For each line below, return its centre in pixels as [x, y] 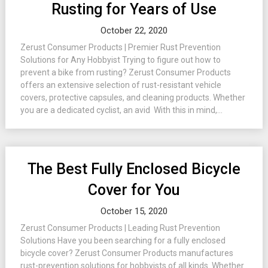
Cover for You [134, 190]
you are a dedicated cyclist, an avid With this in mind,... [121, 110]
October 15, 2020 [134, 211]
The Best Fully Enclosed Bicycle [134, 169]
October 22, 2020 [134, 31]
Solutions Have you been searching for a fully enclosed [123, 240]
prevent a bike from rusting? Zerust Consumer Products [125, 72]
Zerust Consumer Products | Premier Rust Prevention [120, 47]
